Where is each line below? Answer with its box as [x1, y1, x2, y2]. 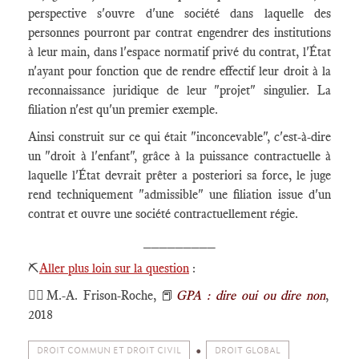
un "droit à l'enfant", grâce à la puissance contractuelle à [28, 148, 331, 163]
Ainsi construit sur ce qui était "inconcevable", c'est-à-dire [28, 129, 331, 144]
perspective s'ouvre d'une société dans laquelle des [28, 6, 331, 21]
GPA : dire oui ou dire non [176, 288, 326, 303]
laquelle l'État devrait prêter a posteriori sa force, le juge [28, 167, 331, 183]
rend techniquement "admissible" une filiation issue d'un [28, 187, 331, 202]
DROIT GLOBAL [215, 345, 280, 356]
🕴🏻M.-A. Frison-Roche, [28, 288, 162, 303]
